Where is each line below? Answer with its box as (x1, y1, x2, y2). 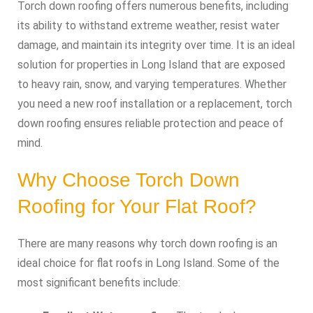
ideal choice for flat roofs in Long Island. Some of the (17, 256, 279, 270)
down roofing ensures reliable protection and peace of (17, 117, 284, 130)
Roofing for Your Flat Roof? (17, 196, 256, 217)
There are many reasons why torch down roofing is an (17, 237, 277, 250)
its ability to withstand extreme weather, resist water (17, 19, 279, 32)
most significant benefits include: (17, 276, 180, 289)
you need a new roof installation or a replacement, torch (17, 97, 292, 110)
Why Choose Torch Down (17, 169, 240, 191)
